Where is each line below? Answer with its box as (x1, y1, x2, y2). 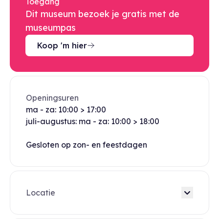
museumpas (25, 22, 76, 33)
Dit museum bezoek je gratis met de (25, 8, 179, 20)
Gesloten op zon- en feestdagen (26, 140, 147, 150)
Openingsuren (26, 93, 79, 103)
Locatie (26, 188, 55, 197)
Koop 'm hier (37, 41, 87, 50)
